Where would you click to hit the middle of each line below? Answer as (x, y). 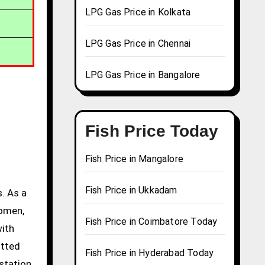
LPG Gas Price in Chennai (138, 44)
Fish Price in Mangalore (134, 159)
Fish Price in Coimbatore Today (151, 222)
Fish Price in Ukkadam (131, 190)
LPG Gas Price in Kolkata (138, 12)
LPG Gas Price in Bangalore (143, 75)
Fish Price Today (151, 131)
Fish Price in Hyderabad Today (149, 253)
